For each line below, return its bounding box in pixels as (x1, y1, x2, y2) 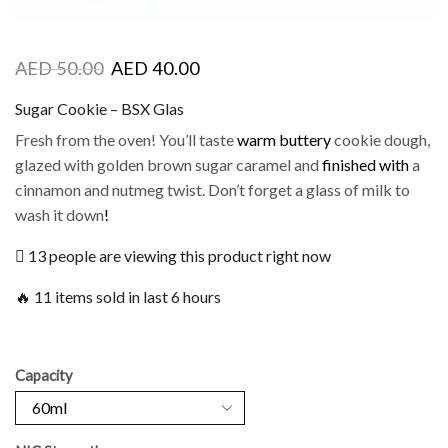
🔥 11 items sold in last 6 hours (15, 286, 221, 306)
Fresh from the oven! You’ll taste (15, 130, 237, 150)
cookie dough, (331, 130, 430, 150)
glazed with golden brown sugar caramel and (15, 155, 319, 175)
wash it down (15, 205, 104, 225)
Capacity (15, 365, 73, 384)
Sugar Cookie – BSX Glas (15, 99, 184, 118)
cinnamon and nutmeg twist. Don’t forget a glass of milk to (15, 180, 410, 200)
